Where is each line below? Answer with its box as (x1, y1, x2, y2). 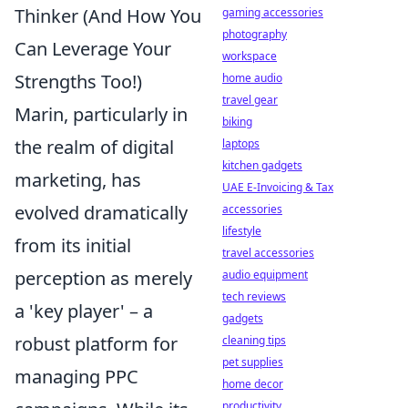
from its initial (15, 233, 131, 258)
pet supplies (222, 354, 283, 370)
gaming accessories (222, 5, 323, 20)
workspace (222, 48, 277, 64)
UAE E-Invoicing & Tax (222, 179, 333, 195)
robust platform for (15, 331, 178, 356)
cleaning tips (222, 332, 286, 348)
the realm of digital (15, 135, 174, 159)
